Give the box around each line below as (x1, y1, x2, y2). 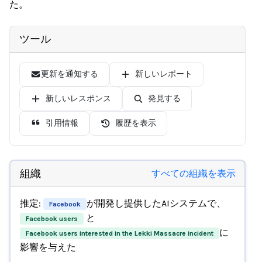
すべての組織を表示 (151, 167, 236, 179)
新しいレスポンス (45, 94, 111, 104)
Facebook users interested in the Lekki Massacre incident (25, 229, 213, 237)
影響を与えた (19, 241, 76, 253)
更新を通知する (40, 69, 98, 79)
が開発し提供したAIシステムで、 (86, 197, 226, 209)
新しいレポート (135, 69, 192, 79)
